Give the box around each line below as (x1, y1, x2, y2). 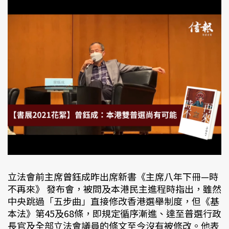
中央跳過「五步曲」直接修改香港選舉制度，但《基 (8, 194, 219, 208)
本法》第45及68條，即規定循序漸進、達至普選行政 (8, 206, 221, 220)
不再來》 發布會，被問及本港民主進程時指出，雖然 (8, 181, 221, 195)
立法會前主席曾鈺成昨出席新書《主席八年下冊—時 (8, 169, 218, 183)
